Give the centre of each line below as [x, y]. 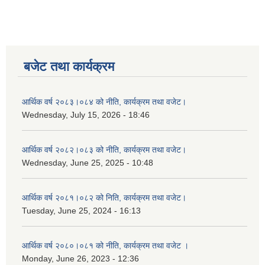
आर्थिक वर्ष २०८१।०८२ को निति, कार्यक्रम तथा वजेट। [104, 198]
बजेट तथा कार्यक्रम [69, 67]
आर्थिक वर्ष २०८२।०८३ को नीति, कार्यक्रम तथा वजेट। [104, 150]
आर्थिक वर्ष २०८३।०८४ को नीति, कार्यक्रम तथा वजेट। [104, 102]
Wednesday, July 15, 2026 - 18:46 [86, 115]
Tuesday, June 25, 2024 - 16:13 [81, 211]
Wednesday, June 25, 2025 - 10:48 [88, 163]
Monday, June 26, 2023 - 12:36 [80, 258]
